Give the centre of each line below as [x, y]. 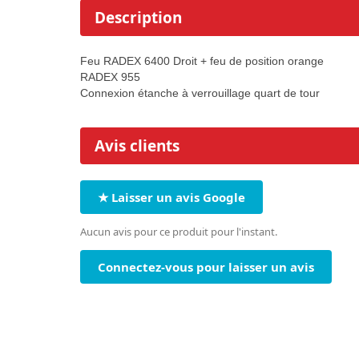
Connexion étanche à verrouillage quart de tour [200, 93]
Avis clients [137, 146]
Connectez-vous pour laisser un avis [206, 267]
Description [138, 18]
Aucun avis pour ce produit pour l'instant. [179, 232]
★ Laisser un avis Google [171, 198]
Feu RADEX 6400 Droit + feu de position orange [202, 61]
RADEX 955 [110, 77]
